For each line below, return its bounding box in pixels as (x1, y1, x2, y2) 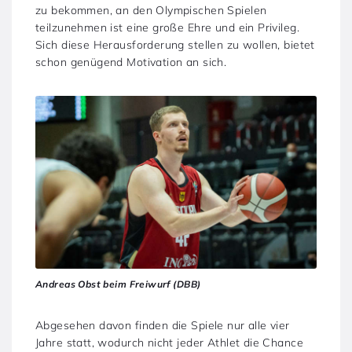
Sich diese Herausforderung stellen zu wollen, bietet (35, 37, 315, 52)
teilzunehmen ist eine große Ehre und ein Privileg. (35, 20, 300, 35)
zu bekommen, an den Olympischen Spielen (35, 2, 267, 17)
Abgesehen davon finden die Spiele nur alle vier (35, 318, 290, 333)
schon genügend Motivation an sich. (35, 54, 227, 69)
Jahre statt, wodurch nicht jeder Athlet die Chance (35, 335, 304, 350)
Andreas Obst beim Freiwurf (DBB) (35, 278, 201, 291)
